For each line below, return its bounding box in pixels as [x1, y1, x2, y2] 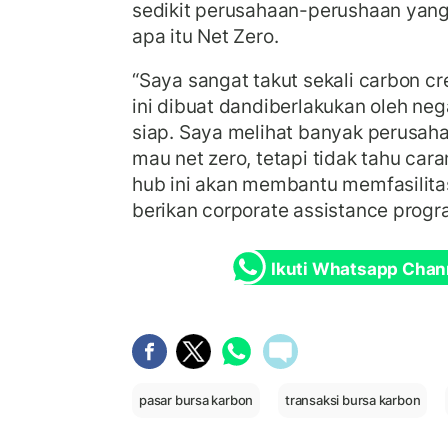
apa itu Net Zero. [132, 24, 284, 49]
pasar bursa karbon [139, 392, 254, 409]
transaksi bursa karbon [285, 392, 421, 409]
